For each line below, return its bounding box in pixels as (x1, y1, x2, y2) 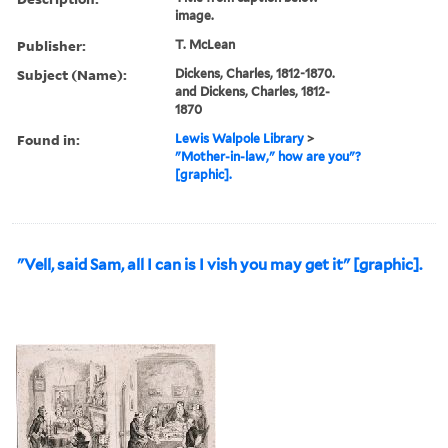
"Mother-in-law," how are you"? (175, 148, 362, 164)
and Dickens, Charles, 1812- (175, 83, 331, 99)
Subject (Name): (17, 64, 127, 84)
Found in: (17, 129, 80, 149)
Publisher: (17, 35, 86, 55)
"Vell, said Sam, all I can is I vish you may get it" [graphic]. (17, 255, 422, 274)
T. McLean (175, 36, 236, 52)
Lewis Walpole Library (175, 130, 305, 146)
